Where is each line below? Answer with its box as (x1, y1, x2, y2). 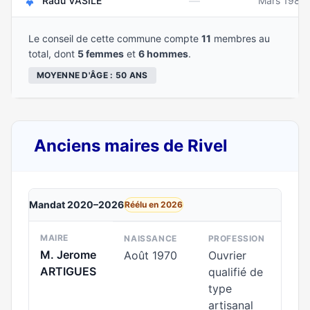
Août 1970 (124, 248, 178, 262)
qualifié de (208, 265, 263, 279)
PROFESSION (208, 233, 265, 244)
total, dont (28, 48, 77, 60)
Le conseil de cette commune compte (28, 33, 201, 44)
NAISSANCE (124, 233, 177, 244)
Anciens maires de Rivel (34, 136, 228, 156)
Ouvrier (208, 248, 246, 262)
